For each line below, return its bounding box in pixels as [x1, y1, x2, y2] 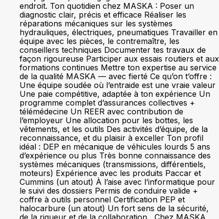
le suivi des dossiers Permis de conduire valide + [20, 186, 198, 196]
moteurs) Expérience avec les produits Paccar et [20, 168, 201, 178]
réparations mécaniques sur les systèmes [20, 19, 173, 28]
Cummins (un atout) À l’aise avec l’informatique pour [20, 177, 215, 187]
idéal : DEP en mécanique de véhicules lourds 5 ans [20, 142, 210, 152]
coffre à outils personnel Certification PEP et [20, 195, 185, 204]
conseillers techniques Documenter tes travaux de [20, 45, 206, 55]
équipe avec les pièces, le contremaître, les [20, 36, 179, 46]
